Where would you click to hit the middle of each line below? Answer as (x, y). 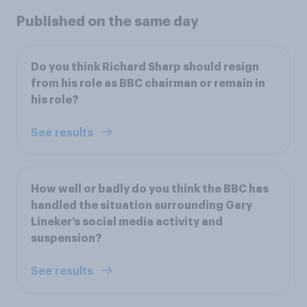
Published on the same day (108, 21)
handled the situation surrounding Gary (142, 205)
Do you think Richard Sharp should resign (145, 67)
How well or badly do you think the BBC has (150, 189)
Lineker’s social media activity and (127, 222)
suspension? (66, 238)
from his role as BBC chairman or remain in (148, 83)
